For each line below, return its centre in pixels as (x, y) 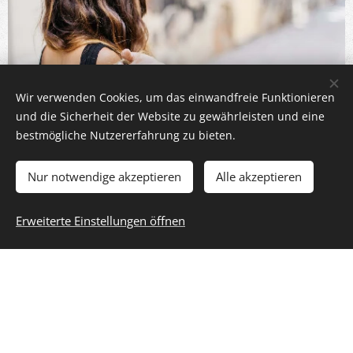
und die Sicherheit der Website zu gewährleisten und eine (170, 116)
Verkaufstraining (176, 208)
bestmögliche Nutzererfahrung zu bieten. (126, 135)
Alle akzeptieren (259, 176)
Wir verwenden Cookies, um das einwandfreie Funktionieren (175, 97)
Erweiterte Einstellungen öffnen (100, 221)
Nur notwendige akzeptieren (104, 176)
